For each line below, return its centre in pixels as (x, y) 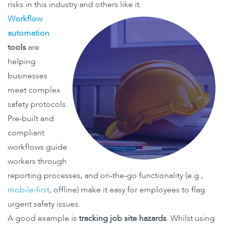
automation (28, 33)
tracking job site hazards (123, 219)
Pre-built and (31, 119)
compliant (26, 133)
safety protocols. (38, 105)
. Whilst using (191, 219)
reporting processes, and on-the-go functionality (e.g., (105, 176)
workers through (37, 162)
